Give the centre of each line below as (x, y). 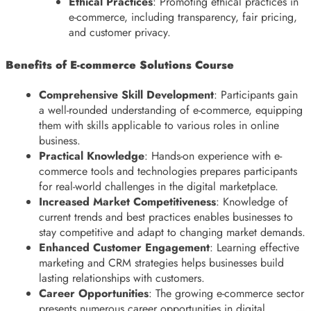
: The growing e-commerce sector (226, 293)
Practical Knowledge (92, 156)
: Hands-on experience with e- (213, 156)
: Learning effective (254, 247)
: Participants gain (256, 95)
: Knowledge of (252, 202)
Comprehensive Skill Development (126, 95)
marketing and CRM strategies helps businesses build (161, 263)
